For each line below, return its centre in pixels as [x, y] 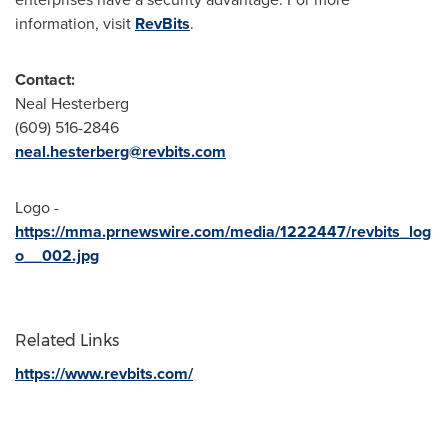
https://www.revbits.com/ [104, 373]
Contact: [45, 79]
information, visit [75, 23]
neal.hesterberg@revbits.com [120, 151]
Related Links [67, 340]
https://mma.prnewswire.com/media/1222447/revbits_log [223, 231]
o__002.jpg [57, 255]
